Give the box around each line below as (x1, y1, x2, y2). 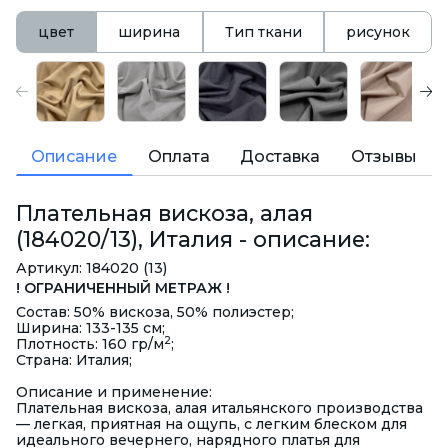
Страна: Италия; (16, 351, 132, 370)
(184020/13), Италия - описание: (16, 226, 370, 253)
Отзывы (350, 147, 417, 167)
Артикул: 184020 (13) (16, 259, 167, 278)
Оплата (147, 147, 210, 167)
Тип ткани (224, 23, 302, 41)
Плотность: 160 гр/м (16, 335, 164, 354)
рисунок (345, 23, 410, 41)
